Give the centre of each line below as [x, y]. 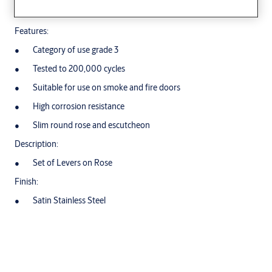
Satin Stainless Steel [69, 201]
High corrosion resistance [79, 107]
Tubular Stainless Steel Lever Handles [83, 12]
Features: [32, 31]
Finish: [26, 182]
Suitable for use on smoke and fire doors [107, 88]
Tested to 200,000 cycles [79, 69]
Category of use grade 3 [76, 50]
